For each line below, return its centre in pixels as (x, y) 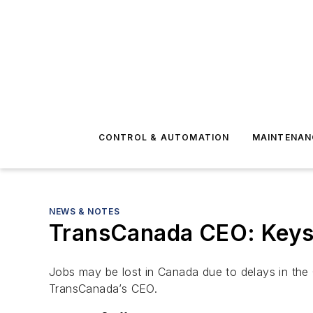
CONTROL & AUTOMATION (164, 137)
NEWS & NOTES (85, 211)
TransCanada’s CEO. (103, 289)
